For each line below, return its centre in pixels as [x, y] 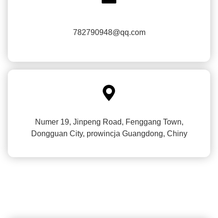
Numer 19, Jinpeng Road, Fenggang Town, [109, 122]
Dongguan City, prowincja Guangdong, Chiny [109, 134]
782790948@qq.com [109, 32]
